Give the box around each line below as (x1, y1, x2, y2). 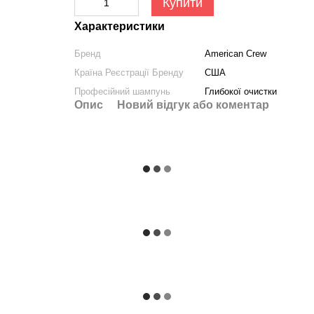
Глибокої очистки (204, 86, 277, 97)
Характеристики (74, 20, 165, 32)
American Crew (204, 48, 266, 59)
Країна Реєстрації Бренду (74, 67, 184, 78)
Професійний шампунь (74, 86, 170, 97)
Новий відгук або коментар (116, 99, 269, 111)
